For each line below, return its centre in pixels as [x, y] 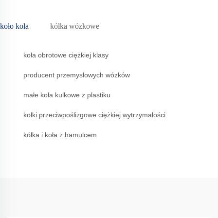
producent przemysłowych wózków [77, 75]
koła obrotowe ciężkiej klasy [66, 55]
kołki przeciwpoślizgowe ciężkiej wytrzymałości [94, 115]
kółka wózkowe [75, 26]
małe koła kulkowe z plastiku [67, 95]
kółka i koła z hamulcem [60, 135]
